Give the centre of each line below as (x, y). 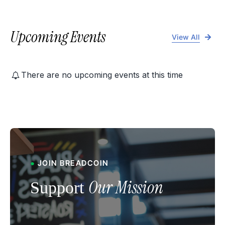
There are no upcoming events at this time (102, 75)
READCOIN (87, 163)
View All (186, 37)
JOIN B (51, 163)
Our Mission (126, 187)
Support (57, 187)
